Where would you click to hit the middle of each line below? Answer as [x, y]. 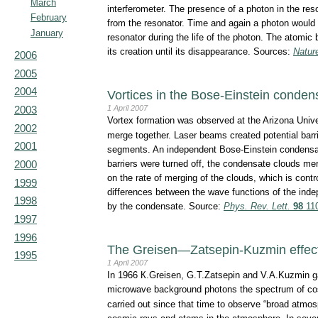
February [48, 18]
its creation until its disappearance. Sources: [200, 51]
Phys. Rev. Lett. [257, 206]
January [46, 33]
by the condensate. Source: [165, 206]
